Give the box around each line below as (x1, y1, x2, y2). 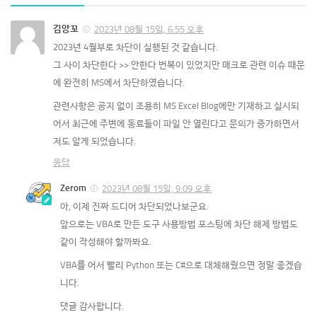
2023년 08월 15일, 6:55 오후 (94, 24, 204, 35)
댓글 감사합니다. (60, 301, 124, 312)
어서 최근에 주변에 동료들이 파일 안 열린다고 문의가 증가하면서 (53, 118, 299, 129)
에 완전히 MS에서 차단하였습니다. (53, 77, 185, 88)
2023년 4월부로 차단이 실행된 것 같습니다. (53, 42, 218, 53)
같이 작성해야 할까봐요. (60, 236, 151, 248)
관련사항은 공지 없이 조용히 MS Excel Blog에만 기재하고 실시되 (53, 100, 299, 112)
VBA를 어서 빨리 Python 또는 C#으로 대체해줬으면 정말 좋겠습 (60, 260, 302, 271)
